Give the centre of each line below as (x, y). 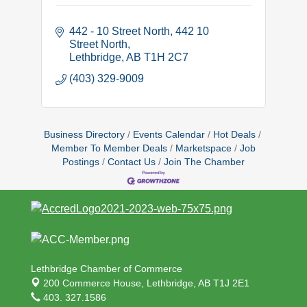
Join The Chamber (204, 162)
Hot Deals (234, 134)
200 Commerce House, (95, 283)
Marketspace (204, 148)
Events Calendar (169, 134)
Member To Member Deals (109, 148)
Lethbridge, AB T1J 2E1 (198, 283)
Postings (81, 162)
